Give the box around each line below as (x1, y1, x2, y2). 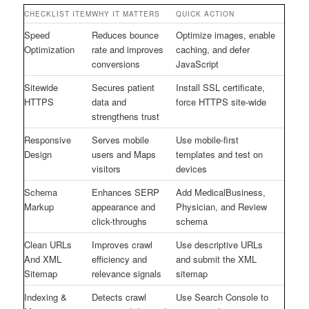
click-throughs (92, 214, 148, 228)
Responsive (24, 132, 72, 146)
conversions (92, 57, 141, 70)
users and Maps (92, 147, 157, 161)
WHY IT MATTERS (92, 8, 161, 19)
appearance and (92, 199, 156, 213)
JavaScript (176, 57, 219, 70)
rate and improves (92, 42, 164, 56)
